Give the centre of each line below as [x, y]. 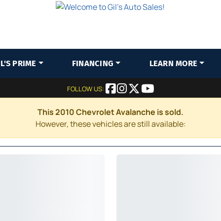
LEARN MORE [173, 63]
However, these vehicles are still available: [110, 124]
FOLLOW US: [86, 89]
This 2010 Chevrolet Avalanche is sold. [110, 112]
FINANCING [93, 63]
